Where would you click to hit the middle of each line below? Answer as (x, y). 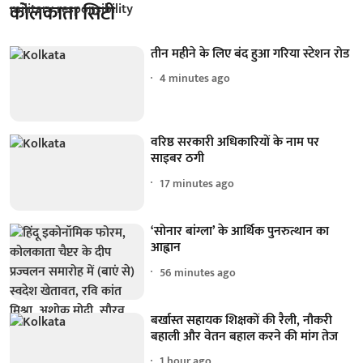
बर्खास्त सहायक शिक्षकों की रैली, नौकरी (242, 320)
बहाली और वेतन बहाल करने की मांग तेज (245, 336)
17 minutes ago (197, 183)
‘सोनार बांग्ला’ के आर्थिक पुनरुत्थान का (240, 232)
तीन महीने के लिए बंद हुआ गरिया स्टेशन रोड (250, 53)
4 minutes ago (195, 79)
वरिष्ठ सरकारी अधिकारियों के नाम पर (235, 143)
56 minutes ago (198, 272)
